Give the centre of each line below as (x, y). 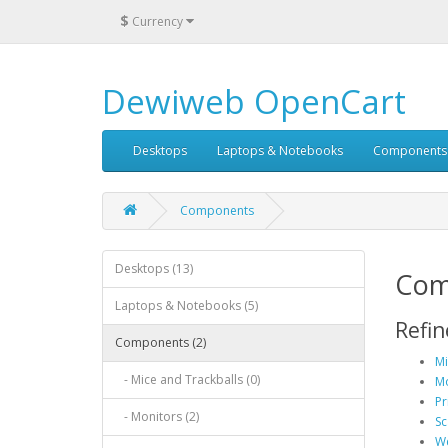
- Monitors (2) (157, 416)
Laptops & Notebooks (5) (186, 305)
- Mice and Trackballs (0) (187, 379)
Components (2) (160, 342)
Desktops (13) (154, 268)
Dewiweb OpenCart (254, 101)
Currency (157, 21)
